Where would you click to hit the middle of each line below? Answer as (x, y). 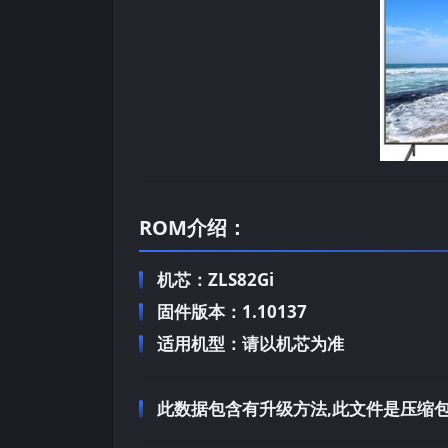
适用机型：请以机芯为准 (250, 343)
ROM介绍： (193, 227)
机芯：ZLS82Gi (215, 279)
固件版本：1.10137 (232, 311)
